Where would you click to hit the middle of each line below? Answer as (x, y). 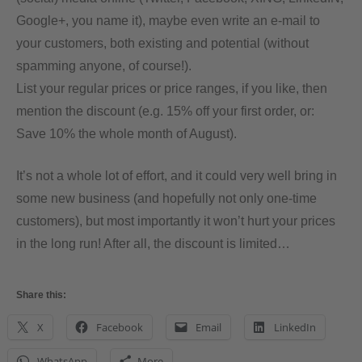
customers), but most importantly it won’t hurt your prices (176, 221)
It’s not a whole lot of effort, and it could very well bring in (177, 175)
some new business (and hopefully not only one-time (166, 198)
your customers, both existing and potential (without (162, 43)
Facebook (120, 327)
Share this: (41, 295)
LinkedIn (295, 327)
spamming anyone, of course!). (104, 65)
